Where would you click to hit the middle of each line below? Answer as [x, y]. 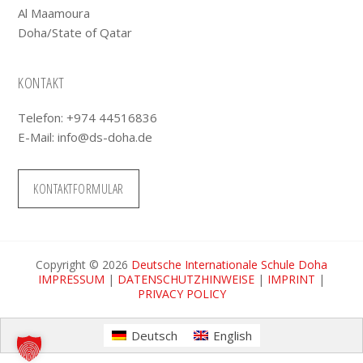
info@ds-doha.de [105, 137]
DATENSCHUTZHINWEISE [186, 280]
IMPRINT [291, 280]
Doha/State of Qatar [75, 33]
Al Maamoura [54, 13]
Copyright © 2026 [83, 265]
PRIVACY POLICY [181, 294]
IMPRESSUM [71, 280]
